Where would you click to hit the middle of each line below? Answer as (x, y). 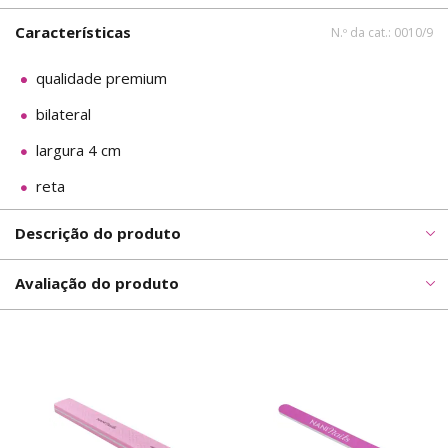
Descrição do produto (98, 232)
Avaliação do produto (97, 282)
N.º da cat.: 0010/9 (382, 32)
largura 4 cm (78, 149)
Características (73, 31)
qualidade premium (101, 77)
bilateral (63, 113)
